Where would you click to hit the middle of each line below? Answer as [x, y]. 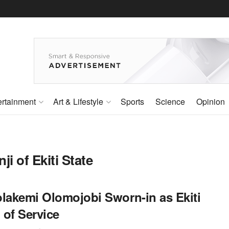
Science [170, 101]
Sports [132, 101]
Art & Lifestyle [78, 101]
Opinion [211, 101]
